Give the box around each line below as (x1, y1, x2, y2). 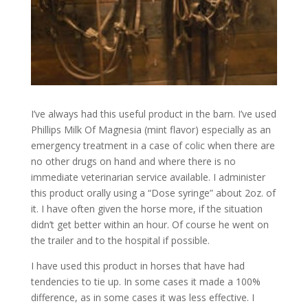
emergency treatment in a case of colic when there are (30, 139, 275, 153)
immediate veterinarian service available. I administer (30, 170, 265, 184)
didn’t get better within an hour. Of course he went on (30, 218, 269, 232)
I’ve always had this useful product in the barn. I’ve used (30, 107, 276, 121)
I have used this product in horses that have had (30, 259, 245, 273)
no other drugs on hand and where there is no (30, 155, 236, 168)
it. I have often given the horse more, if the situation (30, 202, 263, 216)
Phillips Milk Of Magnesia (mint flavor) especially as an (30, 123, 271, 137)
